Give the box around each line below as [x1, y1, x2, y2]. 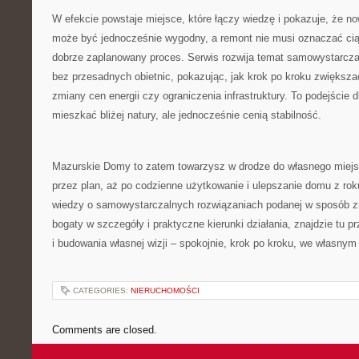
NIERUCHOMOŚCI [131, 286, 200, 295]
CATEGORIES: [73, 286, 131, 295]
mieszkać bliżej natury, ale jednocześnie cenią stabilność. [52, 109, 321, 121]
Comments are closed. [52, 324, 157, 336]
